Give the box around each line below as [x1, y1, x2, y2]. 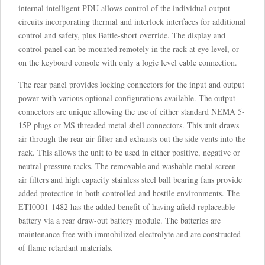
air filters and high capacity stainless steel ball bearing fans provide [18, 174, 242, 186]
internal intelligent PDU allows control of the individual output [18, 2, 230, 14]
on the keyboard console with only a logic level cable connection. [18, 57, 237, 69]
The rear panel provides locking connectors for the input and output [18, 79, 244, 91]
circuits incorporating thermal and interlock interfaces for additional [18, 16, 245, 28]
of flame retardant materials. [18, 242, 113, 254]
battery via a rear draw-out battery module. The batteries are [18, 215, 221, 227]
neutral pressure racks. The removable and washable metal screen [18, 160, 236, 172]
